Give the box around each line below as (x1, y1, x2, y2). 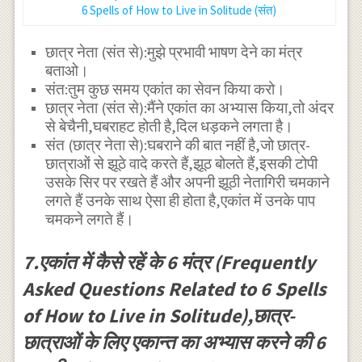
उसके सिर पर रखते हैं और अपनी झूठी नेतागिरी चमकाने (45, 173, 330, 192)
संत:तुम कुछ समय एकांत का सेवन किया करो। (45, 80, 286, 99)
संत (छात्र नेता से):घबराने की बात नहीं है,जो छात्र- (45, 136, 311, 155)
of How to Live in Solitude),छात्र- (22, 302, 295, 328)
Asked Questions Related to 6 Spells (22, 276, 326, 301)
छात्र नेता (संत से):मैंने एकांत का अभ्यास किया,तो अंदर (45, 99, 335, 118)
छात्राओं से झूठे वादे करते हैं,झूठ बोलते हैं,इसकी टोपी (45, 154, 318, 174)
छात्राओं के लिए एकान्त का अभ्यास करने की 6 (22, 329, 326, 355)
